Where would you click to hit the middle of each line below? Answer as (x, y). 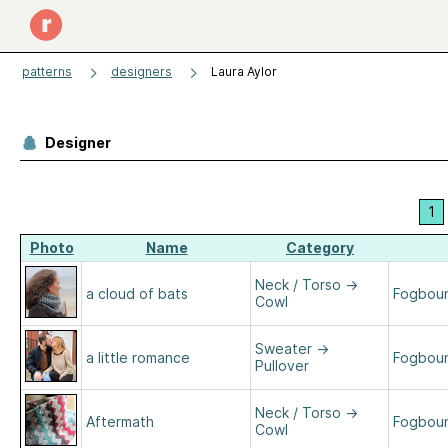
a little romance (138, 357)
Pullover (282, 365)
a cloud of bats (137, 293)
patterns (47, 71)
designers (141, 71)
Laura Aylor (244, 71)
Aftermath (120, 421)
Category (320, 247)
